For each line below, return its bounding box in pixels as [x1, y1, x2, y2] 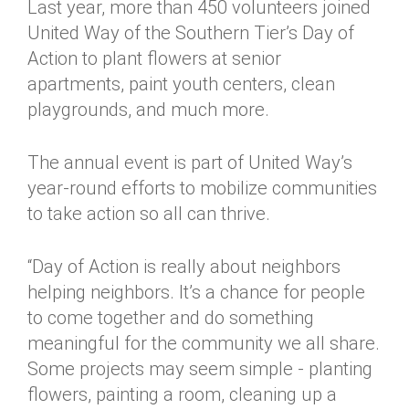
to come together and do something [27, 307, 314, 329]
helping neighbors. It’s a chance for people [27, 281, 365, 303]
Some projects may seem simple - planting [27, 358, 372, 380]
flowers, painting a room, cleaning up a [27, 383, 337, 405]
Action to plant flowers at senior [27, 47, 281, 69]
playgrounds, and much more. [27, 99, 269, 121]
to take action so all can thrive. [27, 203, 270, 225]
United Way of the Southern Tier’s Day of [27, 22, 354, 44]
